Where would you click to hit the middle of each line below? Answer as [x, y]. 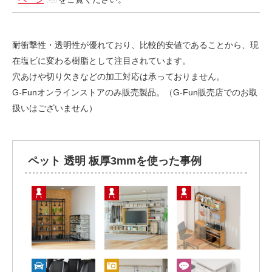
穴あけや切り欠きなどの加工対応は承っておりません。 [118, 76]
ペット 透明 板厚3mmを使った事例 [115, 161]
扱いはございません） [55, 108]
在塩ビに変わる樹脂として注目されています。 [101, 60]
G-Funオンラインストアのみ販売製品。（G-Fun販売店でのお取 [135, 92]
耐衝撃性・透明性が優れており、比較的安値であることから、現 [135, 45]
